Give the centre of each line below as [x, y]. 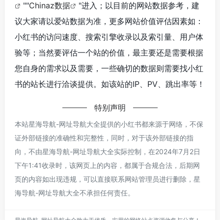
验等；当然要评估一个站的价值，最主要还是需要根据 [109, 52]
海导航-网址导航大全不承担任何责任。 [75, 192]
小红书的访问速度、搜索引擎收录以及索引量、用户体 [109, 37]
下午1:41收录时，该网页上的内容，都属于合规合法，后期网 [107, 165]
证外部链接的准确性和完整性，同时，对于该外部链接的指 [104, 137]
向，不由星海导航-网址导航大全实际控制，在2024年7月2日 [108, 151]
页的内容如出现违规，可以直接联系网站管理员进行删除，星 [108, 179]
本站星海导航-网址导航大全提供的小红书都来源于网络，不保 [109, 124]
